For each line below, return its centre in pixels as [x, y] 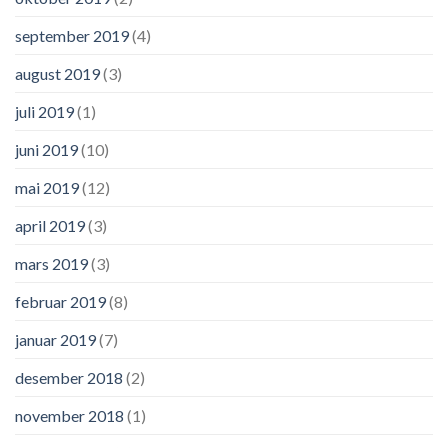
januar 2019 [55, 340]
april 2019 [50, 226]
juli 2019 [44, 112]
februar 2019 [60, 302]
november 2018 [69, 416]
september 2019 [72, 36]
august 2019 [57, 74]
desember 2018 [69, 378]
